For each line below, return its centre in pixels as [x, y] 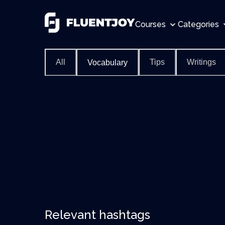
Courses [151, 24]
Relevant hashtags [97, 215]
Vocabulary [107, 62]
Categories [199, 24]
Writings [201, 62]
